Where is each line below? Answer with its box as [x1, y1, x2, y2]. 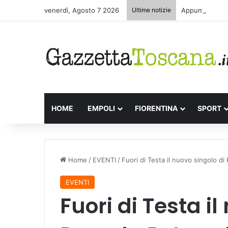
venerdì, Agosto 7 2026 [44, 6, 119, 14]
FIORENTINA [135, 103, 178, 112]
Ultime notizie [132, 6, 171, 14]
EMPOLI [88, 103, 115, 112]
